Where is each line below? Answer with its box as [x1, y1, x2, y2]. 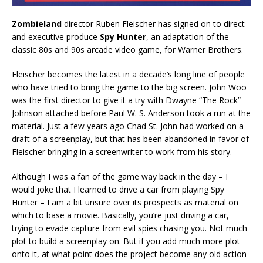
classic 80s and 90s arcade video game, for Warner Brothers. [12, 43, 243, 55]
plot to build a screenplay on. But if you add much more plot [12, 235, 240, 247]
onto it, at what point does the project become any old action [12, 248, 247, 259]
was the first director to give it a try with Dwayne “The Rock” [12, 94, 241, 106]
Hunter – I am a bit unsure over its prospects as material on [12, 196, 238, 208]
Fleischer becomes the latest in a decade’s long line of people [12, 68, 245, 80]
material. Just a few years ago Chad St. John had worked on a [12, 120, 244, 131]
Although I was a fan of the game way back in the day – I [12, 170, 228, 182]
